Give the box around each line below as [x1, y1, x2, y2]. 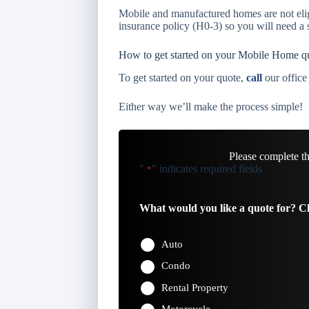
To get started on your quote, [119, 71, 246, 83]
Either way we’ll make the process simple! [119, 100, 303, 112]
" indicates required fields [152, 162, 262, 175]
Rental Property [161, 281, 228, 293]
